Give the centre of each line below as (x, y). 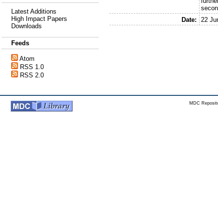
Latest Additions (34, 11)
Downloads (27, 26)
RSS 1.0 (32, 67)
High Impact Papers (39, 19)
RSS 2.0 (32, 75)
